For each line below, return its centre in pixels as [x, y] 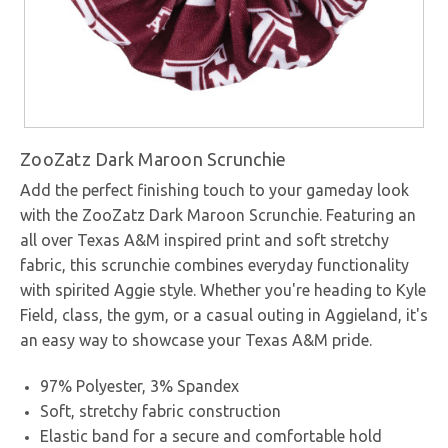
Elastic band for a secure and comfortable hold [211, 436]
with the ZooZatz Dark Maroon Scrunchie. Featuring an [218, 215]
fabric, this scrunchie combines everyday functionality [214, 265]
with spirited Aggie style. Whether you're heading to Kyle [223, 290]
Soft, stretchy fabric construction [160, 411]
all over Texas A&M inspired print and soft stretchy [204, 240]
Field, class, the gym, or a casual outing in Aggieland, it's [224, 315]
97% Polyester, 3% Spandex [139, 386]
